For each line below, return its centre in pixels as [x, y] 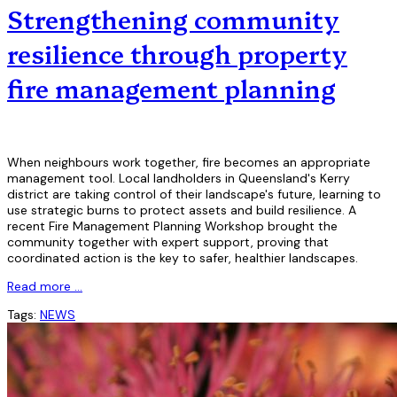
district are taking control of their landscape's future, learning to [194, 194]
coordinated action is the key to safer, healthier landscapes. [183, 257]
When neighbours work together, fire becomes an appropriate [189, 162]
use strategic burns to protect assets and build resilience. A [182, 210]
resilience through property [177, 53]
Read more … [45, 286]
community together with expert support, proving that [168, 241]
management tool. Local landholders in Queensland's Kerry [179, 178]
